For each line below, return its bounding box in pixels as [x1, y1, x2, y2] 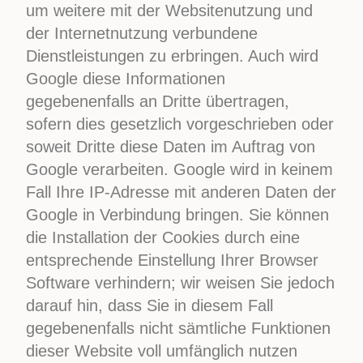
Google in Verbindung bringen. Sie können [26, 206, 330, 224]
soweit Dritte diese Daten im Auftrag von [26, 138, 316, 156]
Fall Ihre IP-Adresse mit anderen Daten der [26, 183, 337, 201]
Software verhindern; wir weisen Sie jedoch [26, 274, 335, 292]
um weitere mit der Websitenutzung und [26, 2, 314, 19]
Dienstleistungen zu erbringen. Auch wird [26, 47, 319, 65]
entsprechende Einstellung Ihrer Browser [26, 251, 319, 269]
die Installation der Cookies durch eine [26, 228, 301, 246]
